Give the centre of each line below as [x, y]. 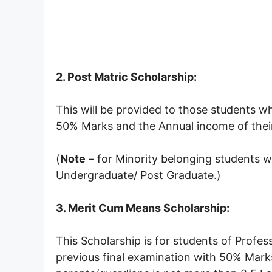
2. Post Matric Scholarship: [126, 76]
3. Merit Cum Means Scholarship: [143, 208]
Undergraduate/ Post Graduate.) [138, 175]
